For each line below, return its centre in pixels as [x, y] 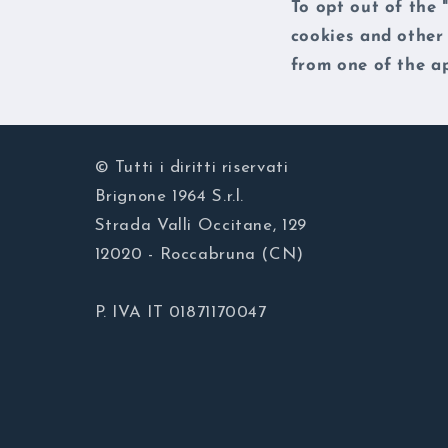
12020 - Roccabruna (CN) [199, 255]
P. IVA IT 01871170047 [180, 313]
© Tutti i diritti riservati [191, 168]
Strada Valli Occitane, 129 [200, 226]
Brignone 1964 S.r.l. [169, 197]
